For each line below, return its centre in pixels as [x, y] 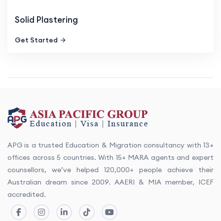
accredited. [27, 195]
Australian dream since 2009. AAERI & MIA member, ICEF [110, 182]
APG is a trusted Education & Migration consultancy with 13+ [110, 145]
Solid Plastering [46, 20]
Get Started [36, 40]
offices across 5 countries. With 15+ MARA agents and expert [110, 158]
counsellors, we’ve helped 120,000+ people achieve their [110, 170]
